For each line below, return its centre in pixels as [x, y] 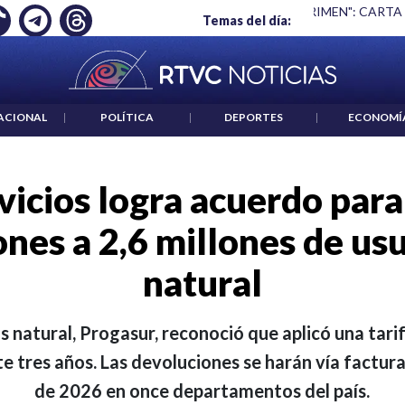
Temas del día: [247, 20]
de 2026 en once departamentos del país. [202, 391]
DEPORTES [253, 118]
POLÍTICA [127, 118]
